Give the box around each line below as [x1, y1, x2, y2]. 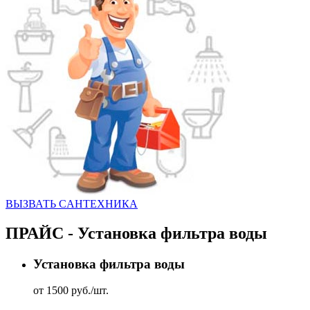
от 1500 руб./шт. [33, 284, 109, 297]
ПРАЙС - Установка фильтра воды [6, 224, 267, 242]
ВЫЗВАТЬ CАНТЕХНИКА [6, 197, 138, 210]
